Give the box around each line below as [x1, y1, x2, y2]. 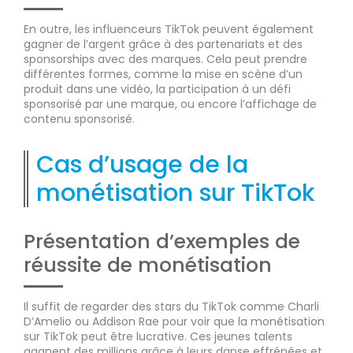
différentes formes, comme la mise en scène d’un [24, 65, 303, 82]
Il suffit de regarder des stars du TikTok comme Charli [24, 298, 319, 314]
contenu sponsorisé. [24, 110, 135, 127]
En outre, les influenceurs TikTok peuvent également [24, 20, 314, 37]
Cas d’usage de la [36, 147, 248, 181]
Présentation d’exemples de [24, 227, 300, 255]
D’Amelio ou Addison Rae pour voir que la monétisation [24, 313, 325, 329]
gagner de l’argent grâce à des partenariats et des [24, 35, 303, 52]
